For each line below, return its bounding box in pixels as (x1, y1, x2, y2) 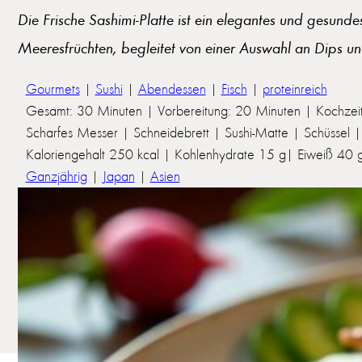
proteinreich (262, 79, 327, 98)
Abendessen (137, 79, 206, 98)
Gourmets (25, 79, 80, 98)
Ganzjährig (25, 166, 87, 185)
